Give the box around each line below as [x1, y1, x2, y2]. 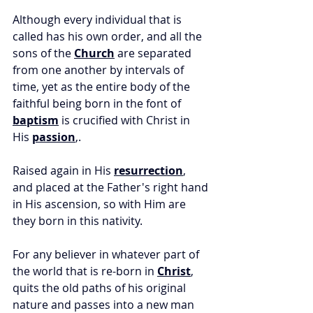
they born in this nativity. [13, 213, 145, 229]
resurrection [114, 163, 183, 179]
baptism [13, 112, 59, 129]
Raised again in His [13, 163, 114, 179]
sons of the [13, 45, 74, 61]
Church [74, 45, 115, 61]
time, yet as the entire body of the [13, 79, 193, 95]
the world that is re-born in [13, 263, 157, 279]
